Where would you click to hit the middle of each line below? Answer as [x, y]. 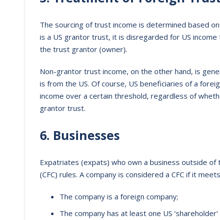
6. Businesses [80, 135]
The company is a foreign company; [119, 196]
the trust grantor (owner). [83, 49]
